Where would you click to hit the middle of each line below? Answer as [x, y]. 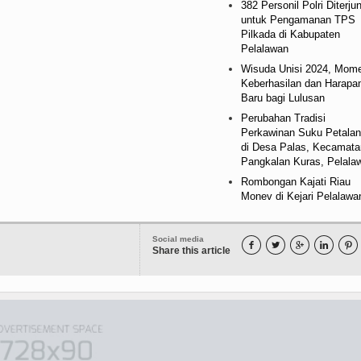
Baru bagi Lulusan [282, 98]
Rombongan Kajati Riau [295, 181]
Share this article [191, 250]
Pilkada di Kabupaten [290, 34]
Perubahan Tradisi [283, 118]
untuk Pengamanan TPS [298, 19]
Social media [178, 239]
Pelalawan [264, 48]
